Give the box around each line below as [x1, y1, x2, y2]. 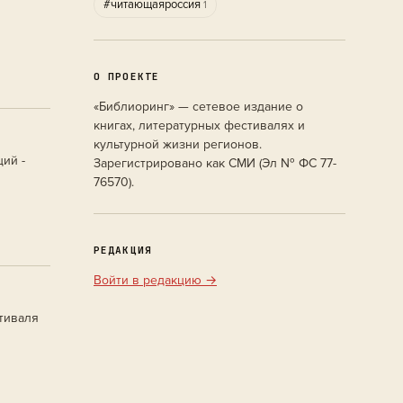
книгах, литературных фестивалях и [94, 118, 305, 133]
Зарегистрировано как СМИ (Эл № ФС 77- [94, 156, 336, 171]
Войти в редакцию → [94, 273, 217, 288]
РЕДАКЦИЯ [94, 244, 152, 256]
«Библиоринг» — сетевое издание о [94, 99, 303, 114]
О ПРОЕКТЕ [94, 70, 159, 83]
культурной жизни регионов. [94, 137, 262, 152]
